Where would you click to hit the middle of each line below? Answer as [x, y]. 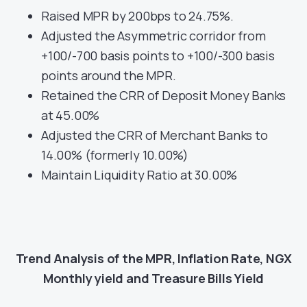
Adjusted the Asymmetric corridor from [153, 35]
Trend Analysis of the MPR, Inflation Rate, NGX [153, 258]
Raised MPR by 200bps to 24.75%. [137, 15]
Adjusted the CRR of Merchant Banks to [155, 135]
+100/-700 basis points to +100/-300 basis [158, 55]
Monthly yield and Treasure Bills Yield [153, 278]
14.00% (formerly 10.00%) [115, 155]
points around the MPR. [109, 75]
